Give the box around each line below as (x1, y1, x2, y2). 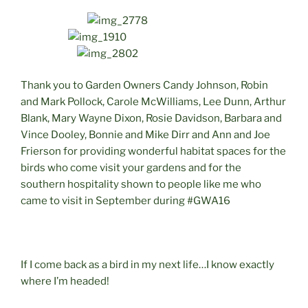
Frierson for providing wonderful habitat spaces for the (21, 145, 286, 158)
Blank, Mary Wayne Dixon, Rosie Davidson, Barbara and (21, 112, 282, 125)
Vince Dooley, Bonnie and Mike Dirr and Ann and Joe (21, 129, 270, 142)
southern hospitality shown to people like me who (21, 178, 261, 191)
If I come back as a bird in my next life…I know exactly (21, 258, 274, 272)
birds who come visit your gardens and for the (21, 162, 241, 175)
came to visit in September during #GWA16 (21, 195, 230, 208)
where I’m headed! (21, 275, 109, 288)
